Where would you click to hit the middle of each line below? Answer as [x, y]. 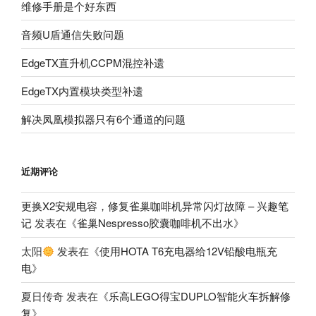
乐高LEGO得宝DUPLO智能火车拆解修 [200, 296]
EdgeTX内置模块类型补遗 [82, 90]
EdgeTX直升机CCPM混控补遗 [93, 62]
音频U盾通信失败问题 [73, 34]
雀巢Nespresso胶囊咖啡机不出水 [155, 223]
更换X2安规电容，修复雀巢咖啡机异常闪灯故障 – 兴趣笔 [155, 206]
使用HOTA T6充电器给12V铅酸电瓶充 [189, 251]
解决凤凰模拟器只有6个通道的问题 [103, 119]
